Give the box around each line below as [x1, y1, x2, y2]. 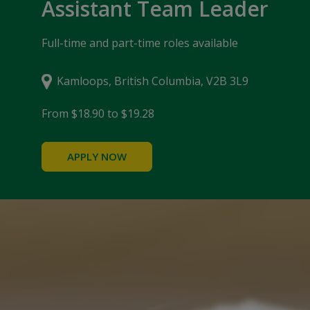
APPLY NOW [67, 149, 127, 164]
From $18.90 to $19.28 [42, 106, 154, 122]
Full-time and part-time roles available [42, 35, 238, 51]
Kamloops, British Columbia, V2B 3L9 [57, 73, 248, 89]
